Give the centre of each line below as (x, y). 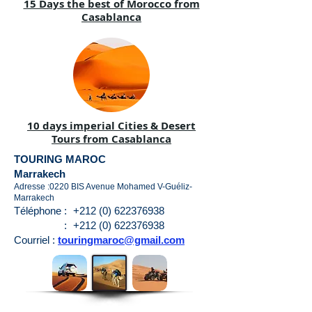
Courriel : (34, 240)
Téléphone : (40, 211)
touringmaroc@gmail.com (121, 240)
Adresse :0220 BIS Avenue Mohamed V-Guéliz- (103, 187)
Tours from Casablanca (111, 139)
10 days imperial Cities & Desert (111, 126)
